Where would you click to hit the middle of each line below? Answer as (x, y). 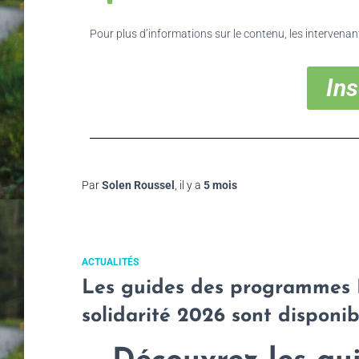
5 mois (220, 185)
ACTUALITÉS (110, 262)
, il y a (189, 185)
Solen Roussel (138, 185)
